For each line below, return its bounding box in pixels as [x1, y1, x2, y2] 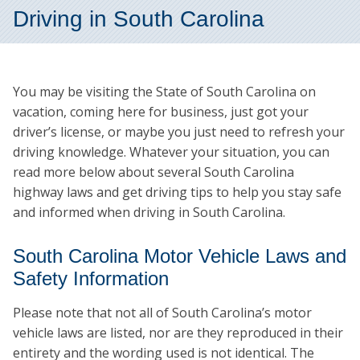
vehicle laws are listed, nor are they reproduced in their [13, 324, 343, 342]
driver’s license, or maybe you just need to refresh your [13, 123, 345, 141]
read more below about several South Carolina [13, 163, 294, 182]
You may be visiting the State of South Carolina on [13, 83, 316, 101]
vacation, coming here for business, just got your [13, 103, 309, 121]
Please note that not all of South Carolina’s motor [13, 304, 312, 322]
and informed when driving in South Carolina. [13, 203, 292, 222]
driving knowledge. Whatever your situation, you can [13, 143, 329, 162]
